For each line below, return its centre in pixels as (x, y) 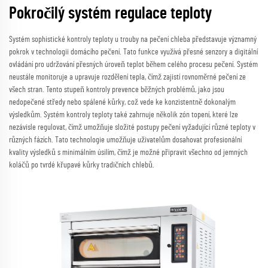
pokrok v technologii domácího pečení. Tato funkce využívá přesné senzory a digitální (133, 52)
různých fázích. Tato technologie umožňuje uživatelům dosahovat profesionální (125, 140)
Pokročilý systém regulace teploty (110, 14)
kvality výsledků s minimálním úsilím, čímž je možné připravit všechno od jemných (128, 153)
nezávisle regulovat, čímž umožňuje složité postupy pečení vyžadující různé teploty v (132, 128)
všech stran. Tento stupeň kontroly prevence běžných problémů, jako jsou (117, 90)
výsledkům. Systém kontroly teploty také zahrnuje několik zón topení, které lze (124, 115)
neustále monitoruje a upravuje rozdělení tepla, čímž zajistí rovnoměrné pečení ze (127, 77)
